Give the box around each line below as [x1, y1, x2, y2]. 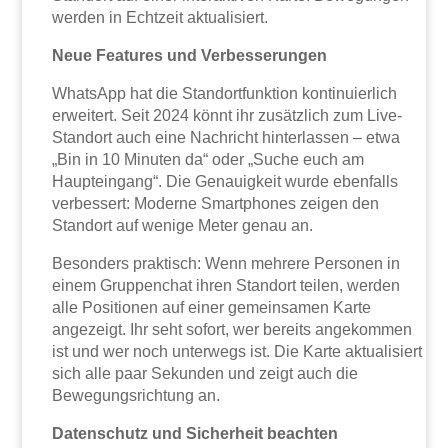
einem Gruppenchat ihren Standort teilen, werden [52, 277, 401, 295]
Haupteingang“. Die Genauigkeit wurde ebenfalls [52, 173, 399, 191]
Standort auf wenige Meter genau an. [52, 217, 314, 235]
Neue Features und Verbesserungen [52, 47, 328, 65]
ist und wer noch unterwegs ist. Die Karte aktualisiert [52, 343, 423, 361]
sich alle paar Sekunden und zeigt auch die [52, 365, 359, 383]
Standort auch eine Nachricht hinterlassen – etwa [52, 129, 401, 147]
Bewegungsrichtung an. [52, 387, 221, 405]
